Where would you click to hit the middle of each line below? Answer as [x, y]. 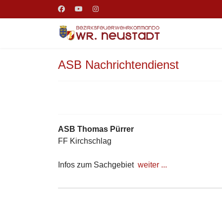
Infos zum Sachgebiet [98, 165]
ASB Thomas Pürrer [96, 129]
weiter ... [152, 165]
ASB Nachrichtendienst [118, 65]
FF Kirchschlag [85, 141]
